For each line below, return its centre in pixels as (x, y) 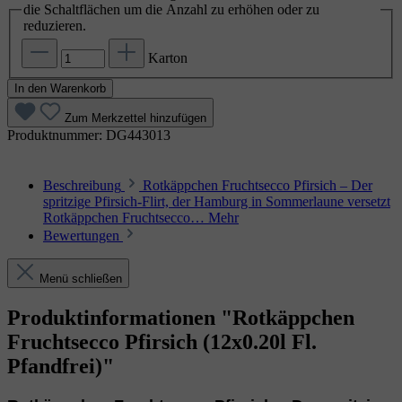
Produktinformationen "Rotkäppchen (181, 318)
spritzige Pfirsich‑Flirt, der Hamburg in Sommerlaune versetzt (217, 202)
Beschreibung (82, 186)
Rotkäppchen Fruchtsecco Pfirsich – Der (258, 186)
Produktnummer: (57, 135)
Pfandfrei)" (61, 367)
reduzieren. (55, 25)
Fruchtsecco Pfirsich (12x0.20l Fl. (162, 342)
